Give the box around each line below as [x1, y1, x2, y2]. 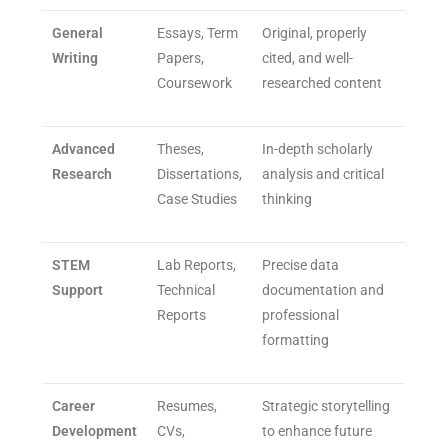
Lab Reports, [157, 256, 237, 273]
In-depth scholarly [262, 140, 374, 157]
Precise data [262, 256, 340, 273]
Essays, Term [157, 24, 239, 41]
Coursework [157, 74, 233, 91]
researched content [262, 74, 383, 91]
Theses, [157, 140, 205, 157]
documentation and [262, 281, 385, 298]
